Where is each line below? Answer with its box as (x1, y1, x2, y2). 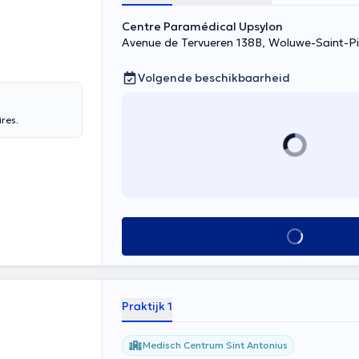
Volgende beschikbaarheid (138, 71, 290, 85)
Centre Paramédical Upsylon (122, 19, 283, 34)
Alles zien (265, 228, 324, 244)
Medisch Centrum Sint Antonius (143, 339, 288, 351)
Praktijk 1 (122, 299, 172, 313)
